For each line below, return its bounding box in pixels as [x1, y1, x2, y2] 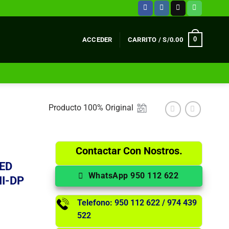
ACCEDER [82, 35, 112, 43]
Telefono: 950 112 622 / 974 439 [77, 197, 197, 208]
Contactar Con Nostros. [75, 144, 182, 157]
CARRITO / [127, 35, 163, 43]
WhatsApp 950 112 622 [88, 171, 179, 181]
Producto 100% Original [44, 103, 136, 112]
